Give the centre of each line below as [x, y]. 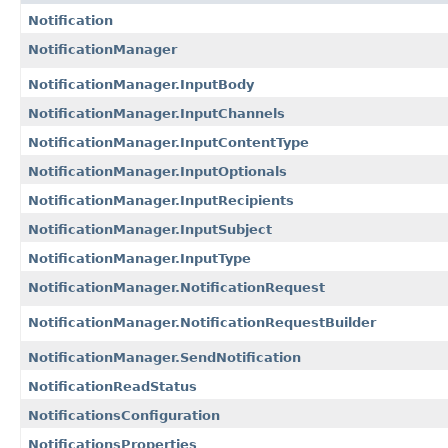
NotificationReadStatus [112, 386]
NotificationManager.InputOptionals [157, 171]
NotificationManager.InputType [139, 258]
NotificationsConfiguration [124, 415]
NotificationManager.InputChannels [156, 113]
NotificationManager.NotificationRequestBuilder [202, 322]
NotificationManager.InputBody [141, 84]
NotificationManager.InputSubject [150, 229]
